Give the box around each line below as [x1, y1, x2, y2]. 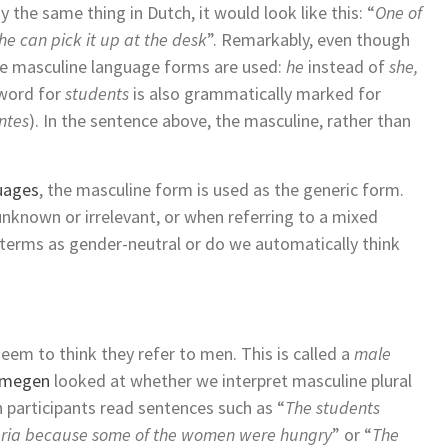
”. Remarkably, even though [207, 28, 410, 52]
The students [285, 396, 380, 420]
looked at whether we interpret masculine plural [50, 369, 412, 393]
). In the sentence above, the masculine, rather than [29, 109, 411, 133]
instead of [304, 55, 389, 79]
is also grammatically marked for [129, 82, 381, 106]
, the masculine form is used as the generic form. [39, 178, 404, 202]
